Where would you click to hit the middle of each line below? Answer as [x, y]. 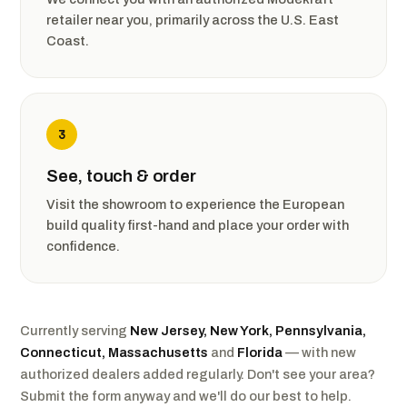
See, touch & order [121, 176]
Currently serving [75, 331]
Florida [260, 352]
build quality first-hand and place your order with [198, 225]
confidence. [83, 246]
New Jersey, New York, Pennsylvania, [248, 331]
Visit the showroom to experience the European [195, 204]
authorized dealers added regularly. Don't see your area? [198, 374]
